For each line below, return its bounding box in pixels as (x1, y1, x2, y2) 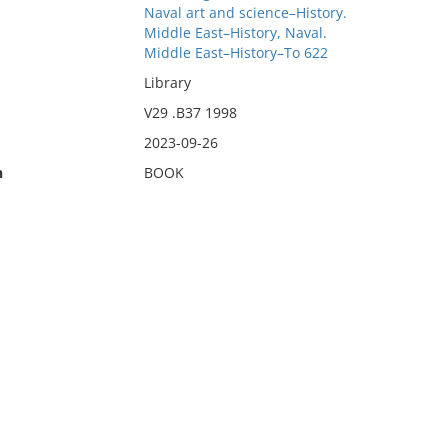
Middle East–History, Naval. (143, 23, 327, 42)
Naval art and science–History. (143, 3, 347, 22)
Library (143, 73, 191, 92)
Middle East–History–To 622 (143, 43, 328, 62)
